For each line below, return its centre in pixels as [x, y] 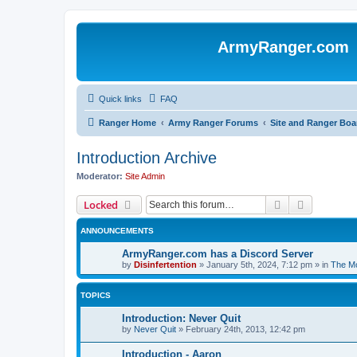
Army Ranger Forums [213, 123]
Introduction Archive [147, 158]
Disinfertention [165, 264]
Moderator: [100, 176]
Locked [101, 204]
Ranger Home [127, 123]
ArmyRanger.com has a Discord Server [218, 253]
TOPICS [96, 295]
